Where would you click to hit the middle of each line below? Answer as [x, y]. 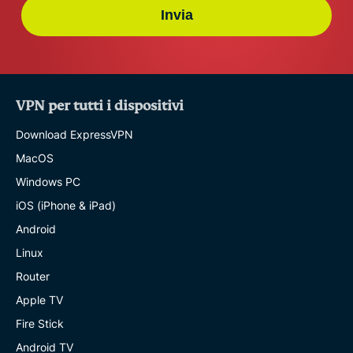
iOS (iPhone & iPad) [66, 205]
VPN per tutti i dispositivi [100, 106]
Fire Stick [40, 323]
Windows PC [48, 181]
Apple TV [39, 299]
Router [33, 276]
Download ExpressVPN [74, 134]
